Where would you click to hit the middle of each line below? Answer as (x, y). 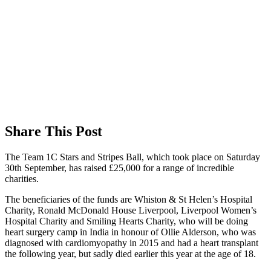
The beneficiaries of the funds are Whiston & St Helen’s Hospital (129, 199)
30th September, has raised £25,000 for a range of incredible (119, 168)
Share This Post (54, 131)
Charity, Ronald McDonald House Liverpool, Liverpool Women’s (131, 210)
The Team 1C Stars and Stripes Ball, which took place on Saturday (132, 157)
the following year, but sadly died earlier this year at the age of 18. (130, 253)
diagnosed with (35, 243)
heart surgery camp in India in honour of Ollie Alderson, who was (130, 232)
